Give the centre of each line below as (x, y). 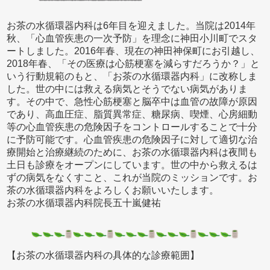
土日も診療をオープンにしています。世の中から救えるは (132, 165)
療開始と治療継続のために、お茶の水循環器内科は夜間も (132, 152)
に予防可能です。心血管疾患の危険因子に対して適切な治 (132, 139)
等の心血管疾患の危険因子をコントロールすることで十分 (132, 127)
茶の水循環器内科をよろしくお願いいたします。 (113, 190)
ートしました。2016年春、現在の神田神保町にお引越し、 (133, 51)
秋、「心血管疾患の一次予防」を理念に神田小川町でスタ (132, 38)
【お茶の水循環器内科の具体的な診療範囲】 (103, 256)
